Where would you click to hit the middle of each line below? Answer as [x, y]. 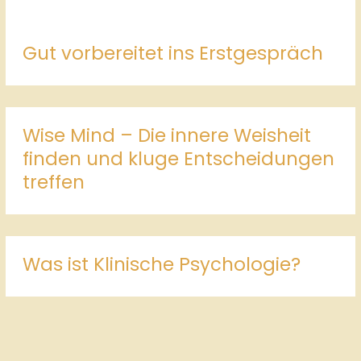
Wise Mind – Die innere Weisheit [166, 135]
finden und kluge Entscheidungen [178, 158]
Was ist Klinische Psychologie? [161, 264]
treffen [53, 182]
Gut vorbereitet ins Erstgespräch [172, 53]
